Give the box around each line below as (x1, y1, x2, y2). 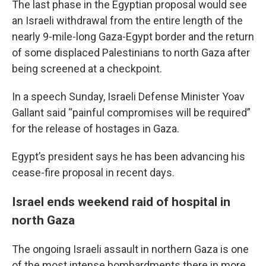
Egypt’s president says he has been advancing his (12, 150, 245, 163)
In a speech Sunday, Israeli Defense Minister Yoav (12, 90, 245, 103)
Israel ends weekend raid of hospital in (12, 194, 230, 209)
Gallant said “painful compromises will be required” (12, 106, 251, 119)
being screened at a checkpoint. (12, 62, 162, 75)
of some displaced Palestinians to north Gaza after (12, 46, 250, 59)
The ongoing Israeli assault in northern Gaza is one (12, 243, 249, 255)
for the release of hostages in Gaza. (12, 122, 179, 135)
